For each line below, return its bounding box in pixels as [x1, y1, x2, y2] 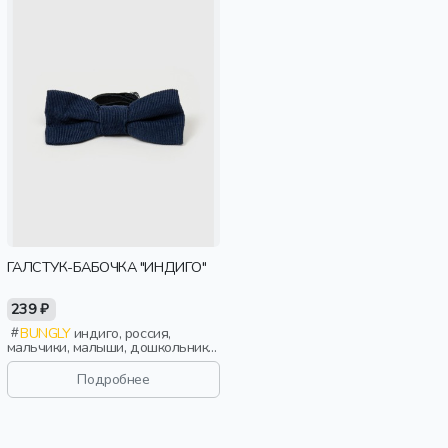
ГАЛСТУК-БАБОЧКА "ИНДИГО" [6, 257, 207, 278]
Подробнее [77, 369, 150, 390]
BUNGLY [20, 322, 71, 343]
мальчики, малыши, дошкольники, [6, 336, 219, 357]
